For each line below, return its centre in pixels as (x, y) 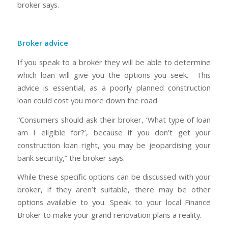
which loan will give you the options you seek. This (114, 75)
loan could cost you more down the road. (88, 100)
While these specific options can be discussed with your (114, 177)
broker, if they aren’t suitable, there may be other (114, 190)
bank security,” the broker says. (71, 158)
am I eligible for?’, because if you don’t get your (114, 132)
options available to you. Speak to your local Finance (114, 202)
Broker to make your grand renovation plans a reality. (109, 215)
